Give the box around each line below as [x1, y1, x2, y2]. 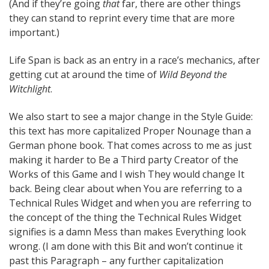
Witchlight [9, 82, 50, 95]
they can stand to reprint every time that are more [9, 11, 235, 25]
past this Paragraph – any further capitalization [9, 254, 223, 267]
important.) [9, 26, 59, 39]
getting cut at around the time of [9, 68, 159, 81]
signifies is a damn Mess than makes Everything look [9, 225, 246, 238]
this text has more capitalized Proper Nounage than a [9, 124, 251, 138]
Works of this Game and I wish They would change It [9, 168, 244, 181]
